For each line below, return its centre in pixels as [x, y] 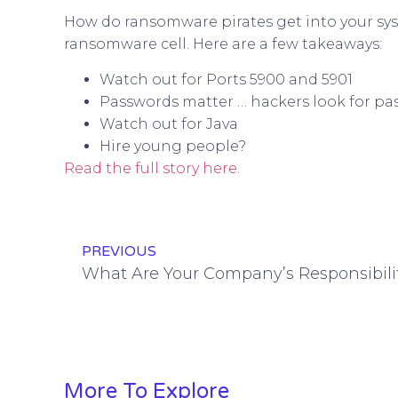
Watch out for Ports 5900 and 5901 [226, 79]
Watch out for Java [169, 123]
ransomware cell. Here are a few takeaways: [223, 44]
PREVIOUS [119, 252]
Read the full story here [151, 168]
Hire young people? [173, 146]
